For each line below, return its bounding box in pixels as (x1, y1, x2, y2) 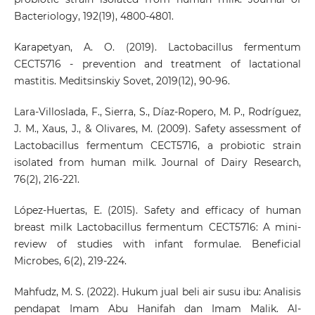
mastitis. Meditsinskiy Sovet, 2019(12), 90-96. (13, 74, 230, 87)
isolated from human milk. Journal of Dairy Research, (13, 155, 302, 169)
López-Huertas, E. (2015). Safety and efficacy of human (13, 203, 302, 217)
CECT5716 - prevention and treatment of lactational (13, 57, 302, 70)
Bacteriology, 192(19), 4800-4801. (13, 9, 174, 22)
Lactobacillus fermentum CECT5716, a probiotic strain (13, 139, 302, 152)
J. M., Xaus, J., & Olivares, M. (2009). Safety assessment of (13, 122, 302, 135)
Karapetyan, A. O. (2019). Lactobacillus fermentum (13, 40, 302, 53)
